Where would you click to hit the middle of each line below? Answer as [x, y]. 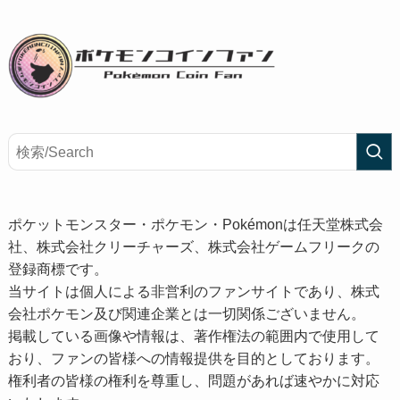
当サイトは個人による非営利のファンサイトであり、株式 [193, 292]
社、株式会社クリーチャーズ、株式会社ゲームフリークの [193, 247]
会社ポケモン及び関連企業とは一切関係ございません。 [186, 314]
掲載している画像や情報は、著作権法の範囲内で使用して [193, 336]
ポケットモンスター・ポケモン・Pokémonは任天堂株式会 [195, 225]
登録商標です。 [58, 269]
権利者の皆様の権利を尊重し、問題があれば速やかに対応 [193, 381]
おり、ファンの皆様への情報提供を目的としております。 [193, 358]
